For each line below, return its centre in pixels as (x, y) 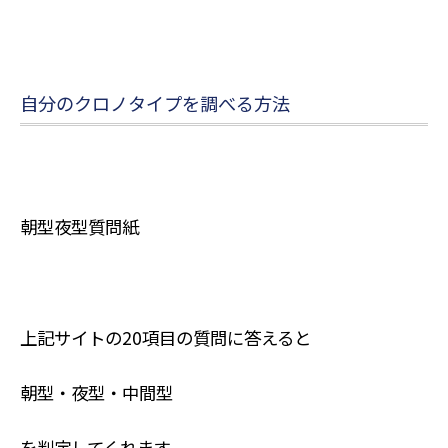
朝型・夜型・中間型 (96, 392)
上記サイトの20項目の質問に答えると (165, 337)
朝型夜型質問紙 (79, 227)
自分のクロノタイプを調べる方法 (154, 102)
